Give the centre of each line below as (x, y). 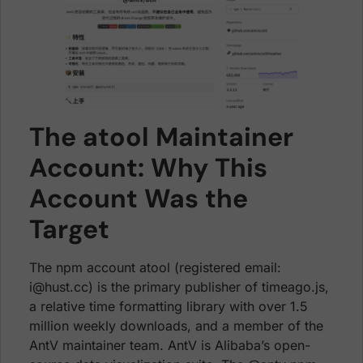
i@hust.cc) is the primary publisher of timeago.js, (179, 287)
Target (69, 230)
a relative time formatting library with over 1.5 (169, 307)
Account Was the (139, 199)
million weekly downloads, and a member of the (176, 326)
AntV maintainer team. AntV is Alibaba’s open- (170, 346)
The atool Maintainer (161, 137)
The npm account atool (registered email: (155, 268)
